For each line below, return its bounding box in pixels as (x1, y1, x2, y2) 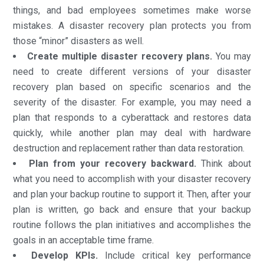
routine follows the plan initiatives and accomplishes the (13, 219, 251, 230)
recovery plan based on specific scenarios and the (13, 81, 251, 93)
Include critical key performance (97, 249, 251, 261)
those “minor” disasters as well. (13, 35, 144, 47)
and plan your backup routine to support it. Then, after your (13, 188, 251, 200)
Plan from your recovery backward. (28, 157, 197, 169)
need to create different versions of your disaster (13, 65, 251, 77)
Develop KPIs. (31, 249, 98, 261)
